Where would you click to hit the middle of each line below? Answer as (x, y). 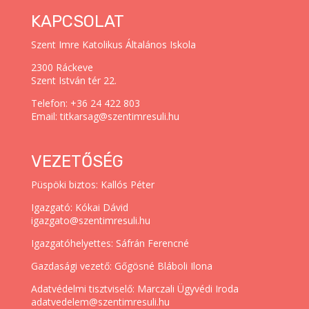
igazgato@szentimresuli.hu (90, 220)
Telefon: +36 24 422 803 (85, 103)
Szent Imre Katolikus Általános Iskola (113, 45)
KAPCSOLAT (77, 22)
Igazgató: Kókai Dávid (79, 207)
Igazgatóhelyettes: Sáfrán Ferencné (110, 243)
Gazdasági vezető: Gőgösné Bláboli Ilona (121, 266)
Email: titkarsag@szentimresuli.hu (105, 117)
